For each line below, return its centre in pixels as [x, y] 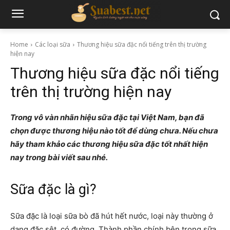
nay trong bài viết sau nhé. [59, 157]
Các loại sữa [53, 44]
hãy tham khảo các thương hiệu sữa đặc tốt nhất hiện [109, 144]
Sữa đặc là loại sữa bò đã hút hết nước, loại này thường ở [112, 216]
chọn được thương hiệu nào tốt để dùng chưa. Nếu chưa [114, 131]
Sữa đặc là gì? [53, 189]
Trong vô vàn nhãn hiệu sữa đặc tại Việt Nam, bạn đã [107, 117]
